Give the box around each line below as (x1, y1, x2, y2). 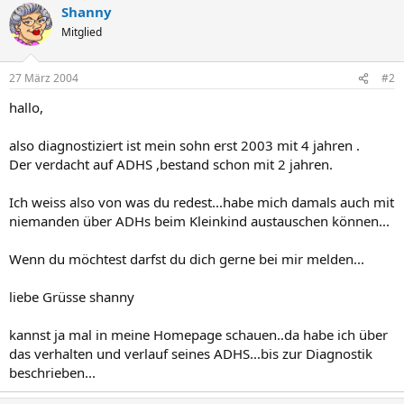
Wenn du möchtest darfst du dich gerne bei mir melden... (9, 250, 364, 268)
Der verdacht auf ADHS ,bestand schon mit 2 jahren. (9, 155, 333, 173)
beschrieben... (9, 363, 96, 381)
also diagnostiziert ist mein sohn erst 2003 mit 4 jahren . (9, 136, 360, 154)
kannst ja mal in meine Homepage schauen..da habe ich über (9, 326, 388, 344)
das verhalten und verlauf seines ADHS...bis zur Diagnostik (9, 344, 372, 363)
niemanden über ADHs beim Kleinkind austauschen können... (9, 212, 390, 230)
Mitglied (61, 23, 102, 40)
